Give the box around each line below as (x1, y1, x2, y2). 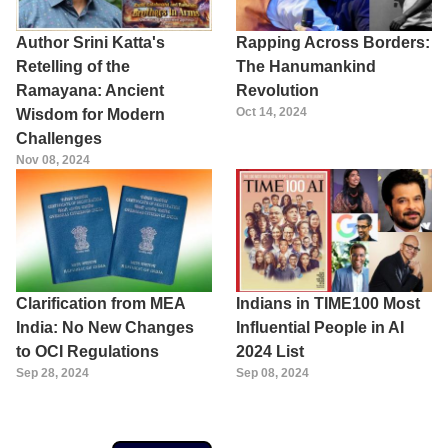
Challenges (16, 130, 102, 148)
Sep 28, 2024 (16, 365, 89, 380)
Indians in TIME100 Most (236, 294, 420, 312)
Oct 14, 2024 (236, 105, 307, 120)
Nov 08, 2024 (16, 153, 90, 168)
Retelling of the (16, 58, 130, 76)
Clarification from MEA (16, 294, 185, 312)
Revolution (236, 82, 319, 100)
